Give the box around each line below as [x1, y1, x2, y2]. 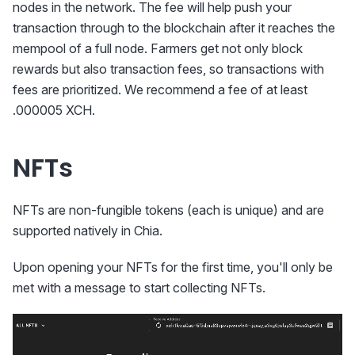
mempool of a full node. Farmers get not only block [13, 40, 303, 56]
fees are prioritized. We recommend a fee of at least [13, 81, 307, 97]
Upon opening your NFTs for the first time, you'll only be [13, 258, 333, 275]
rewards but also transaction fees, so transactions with [13, 60, 324, 77]
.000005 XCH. [13, 101, 95, 118]
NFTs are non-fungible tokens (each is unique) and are [13, 201, 324, 218]
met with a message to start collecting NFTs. [13, 279, 265, 296]
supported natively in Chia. [13, 222, 162, 239]
